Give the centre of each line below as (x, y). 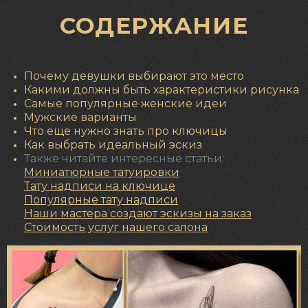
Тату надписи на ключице (100, 187)
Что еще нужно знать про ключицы (126, 132)
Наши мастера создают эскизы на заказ (138, 214)
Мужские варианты (80, 118)
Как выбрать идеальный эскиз (113, 145)
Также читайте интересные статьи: (124, 159)
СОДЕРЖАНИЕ (154, 25)
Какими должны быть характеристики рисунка (162, 90)
